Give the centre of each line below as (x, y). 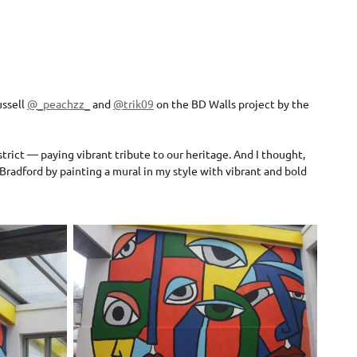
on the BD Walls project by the (231, 104)
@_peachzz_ (59, 104)
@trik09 (133, 104)
